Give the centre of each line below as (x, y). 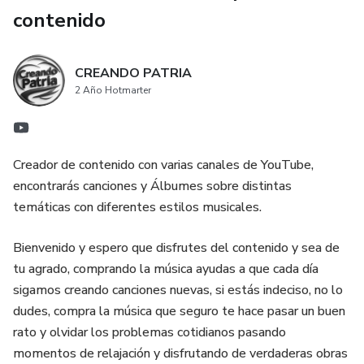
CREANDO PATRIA (133, 73)
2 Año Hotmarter (113, 90)
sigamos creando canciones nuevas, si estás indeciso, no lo (178, 290)
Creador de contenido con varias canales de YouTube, (163, 165)
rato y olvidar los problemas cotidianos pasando (149, 332)
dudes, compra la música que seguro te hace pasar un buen (179, 311)
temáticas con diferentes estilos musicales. (137, 207)
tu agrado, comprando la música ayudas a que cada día (166, 269)
